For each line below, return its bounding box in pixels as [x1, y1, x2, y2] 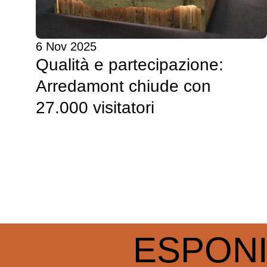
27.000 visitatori [36, 98, 154, 117]
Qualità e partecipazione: [36, 55, 223, 74]
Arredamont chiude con [36, 77, 211, 96]
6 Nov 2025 [36, 40, 97, 54]
